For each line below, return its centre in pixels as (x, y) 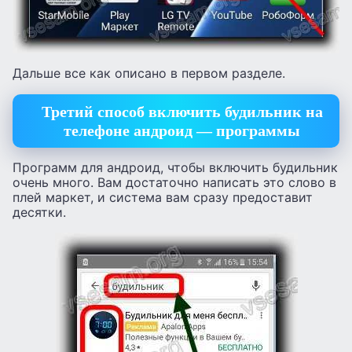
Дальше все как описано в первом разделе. (149, 73)
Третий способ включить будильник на (182, 111)
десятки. (39, 213)
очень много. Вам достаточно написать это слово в (174, 183)
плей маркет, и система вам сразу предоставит (163, 198)
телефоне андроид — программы (182, 130)
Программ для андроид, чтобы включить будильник (175, 168)
